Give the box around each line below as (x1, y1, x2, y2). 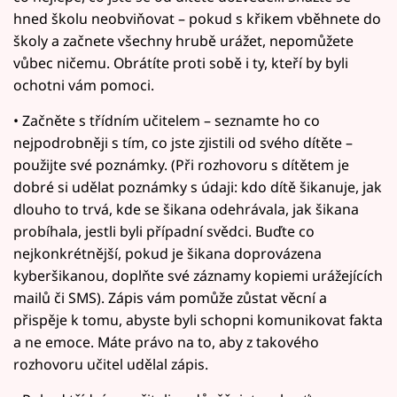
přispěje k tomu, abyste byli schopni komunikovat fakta (13, 309, 383, 330)
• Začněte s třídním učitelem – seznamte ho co (13, 110, 320, 130)
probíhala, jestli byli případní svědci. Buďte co (13, 221, 315, 241)
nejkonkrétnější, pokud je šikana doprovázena (13, 243, 322, 263)
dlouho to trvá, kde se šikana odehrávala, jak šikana (13, 198, 359, 219)
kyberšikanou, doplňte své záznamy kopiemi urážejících (13, 265, 383, 285)
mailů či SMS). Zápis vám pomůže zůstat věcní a (13, 287, 327, 307)
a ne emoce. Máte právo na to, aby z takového (13, 331, 319, 352)
